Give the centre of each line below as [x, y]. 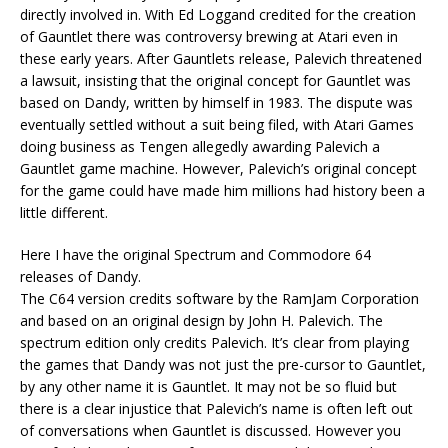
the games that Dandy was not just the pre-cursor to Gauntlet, [223, 365]
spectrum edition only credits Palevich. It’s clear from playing [214, 343]
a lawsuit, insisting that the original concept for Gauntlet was [215, 81]
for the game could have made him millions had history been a [222, 191]
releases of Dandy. [80, 277]
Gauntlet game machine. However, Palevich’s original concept [218, 169]
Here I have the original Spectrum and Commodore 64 [195, 255]
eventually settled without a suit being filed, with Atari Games [217, 125]
